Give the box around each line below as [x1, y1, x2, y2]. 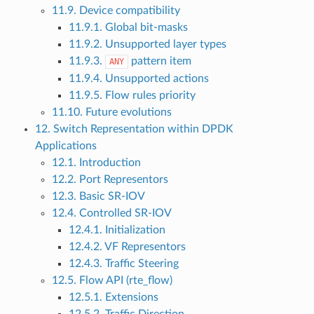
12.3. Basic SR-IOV [51, 191, 145, 203]
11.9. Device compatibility [51, 5, 180, 17]
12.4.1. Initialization [68, 224, 165, 236]
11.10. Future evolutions [51, 107, 172, 118]
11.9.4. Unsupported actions [68, 73, 209, 85]
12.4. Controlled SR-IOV [51, 207, 172, 219]
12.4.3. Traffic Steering [68, 258, 179, 270]
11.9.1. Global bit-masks [68, 22, 188, 34]
